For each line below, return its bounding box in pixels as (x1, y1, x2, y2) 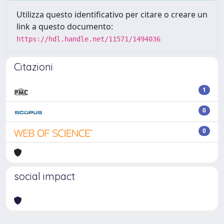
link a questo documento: (16, 21, 113, 32)
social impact (14, 170, 75, 182)
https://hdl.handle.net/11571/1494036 (16, 35, 160, 43)
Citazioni (14, 60, 53, 73)
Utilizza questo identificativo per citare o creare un (16, 9, 207, 20)
